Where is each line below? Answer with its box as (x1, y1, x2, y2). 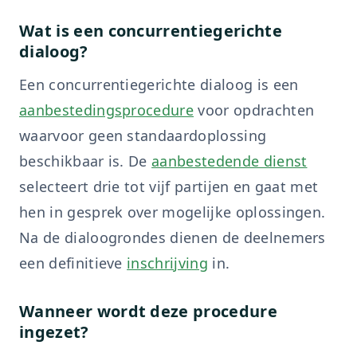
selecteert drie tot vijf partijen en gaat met (19, 177, 319, 196)
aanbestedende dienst (151, 151, 308, 171)
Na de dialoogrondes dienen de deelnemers (19, 228, 326, 247)
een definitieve (19, 253, 127, 273)
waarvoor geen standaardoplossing (19, 126, 267, 145)
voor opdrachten (194, 100, 315, 120)
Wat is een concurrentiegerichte (19, 20, 282, 41)
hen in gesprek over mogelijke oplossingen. (19, 202, 326, 222)
